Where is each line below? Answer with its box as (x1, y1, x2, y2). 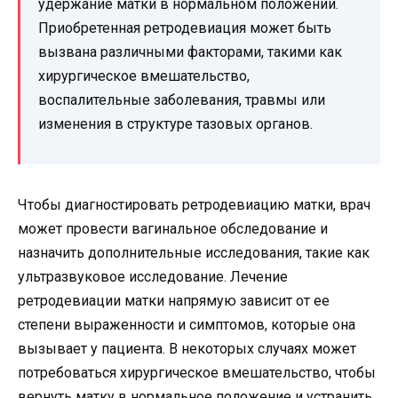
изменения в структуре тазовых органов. (38, 115, 313, 132)
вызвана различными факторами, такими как (38, 43, 342, 60)
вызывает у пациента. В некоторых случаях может (18, 339, 356, 357)
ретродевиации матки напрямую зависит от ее (18, 291, 330, 309)
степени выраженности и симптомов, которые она (18, 315, 355, 333)
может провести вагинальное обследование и (18, 219, 328, 237)
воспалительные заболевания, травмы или (38, 91, 325, 108)
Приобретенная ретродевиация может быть (38, 19, 331, 36)
